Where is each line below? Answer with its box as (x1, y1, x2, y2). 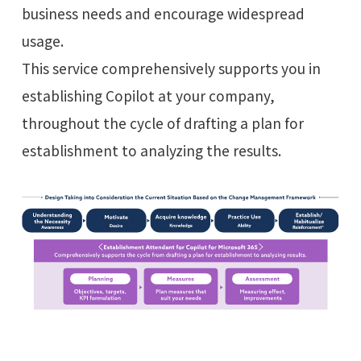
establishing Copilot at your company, (21, 85, 275, 106)
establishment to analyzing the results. (21, 140, 281, 160)
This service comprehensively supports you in (21, 58, 321, 78)
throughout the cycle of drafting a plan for (21, 113, 304, 133)
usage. (21, 31, 64, 51)
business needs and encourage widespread (21, 3, 305, 23)
